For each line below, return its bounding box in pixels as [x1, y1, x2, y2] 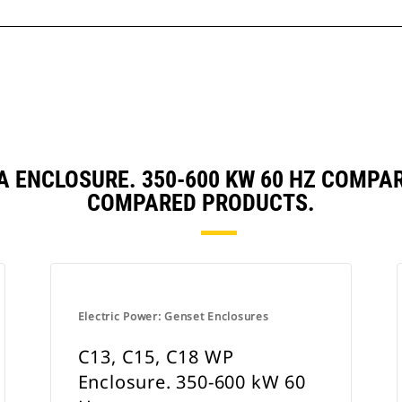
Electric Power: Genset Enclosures [77, 309, 269, 324]
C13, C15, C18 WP [77, 345, 234, 369]
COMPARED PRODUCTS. [87, 189, 315, 216]
